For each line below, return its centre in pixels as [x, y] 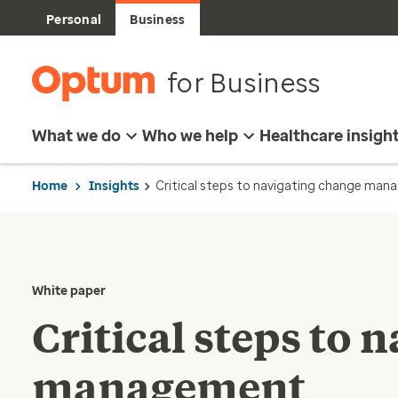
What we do [76, 136]
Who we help [190, 136]
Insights [114, 186]
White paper [69, 291]
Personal [74, 20]
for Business [244, 83]
